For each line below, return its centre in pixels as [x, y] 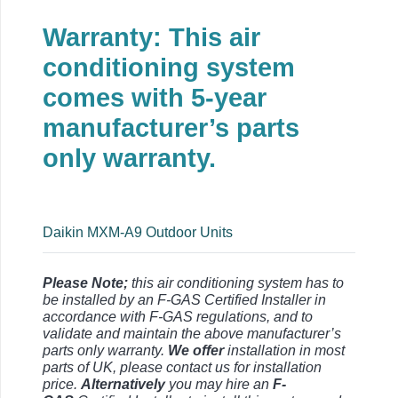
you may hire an [219, 385]
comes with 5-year [155, 97]
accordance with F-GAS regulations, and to [178, 317]
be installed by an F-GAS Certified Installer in [184, 300]
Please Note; [85, 283]
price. [62, 385]
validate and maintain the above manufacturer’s [192, 334]
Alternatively [123, 385]
